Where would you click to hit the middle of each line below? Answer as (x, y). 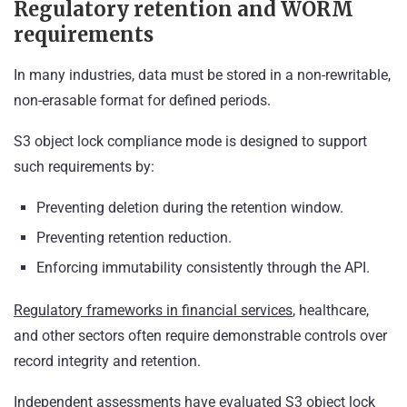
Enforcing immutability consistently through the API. (203, 268)
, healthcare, (331, 311)
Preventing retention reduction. (134, 238)
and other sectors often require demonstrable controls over (200, 336)
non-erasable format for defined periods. (142, 101)
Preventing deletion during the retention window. (190, 208)
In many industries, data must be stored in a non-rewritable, (202, 75)
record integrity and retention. (107, 362)
